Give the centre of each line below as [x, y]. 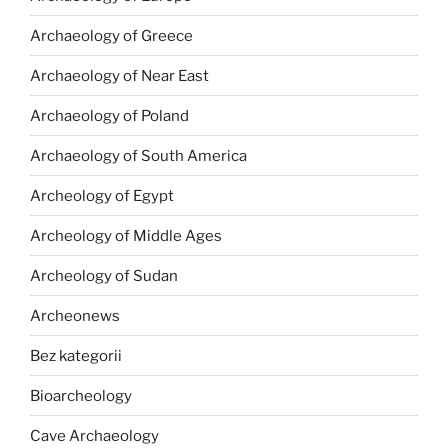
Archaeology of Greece [111, 35]
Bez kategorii [76, 355]
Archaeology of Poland [109, 115]
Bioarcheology [81, 395]
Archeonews [75, 315]
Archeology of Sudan [104, 275]
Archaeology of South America [138, 155]
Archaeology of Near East [119, 75]
